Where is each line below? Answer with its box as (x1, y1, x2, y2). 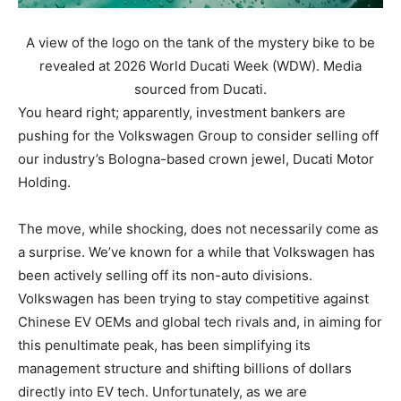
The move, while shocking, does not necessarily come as (18, 220, 379, 238)
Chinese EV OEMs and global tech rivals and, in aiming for (18, 313, 382, 331)
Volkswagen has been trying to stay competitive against (18, 290, 369, 308)
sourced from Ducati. (134, 81, 267, 98)
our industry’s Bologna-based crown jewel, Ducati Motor (18, 150, 374, 168)
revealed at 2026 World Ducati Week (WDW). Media (39, 57, 362, 75)
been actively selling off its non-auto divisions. (18, 267, 312, 285)
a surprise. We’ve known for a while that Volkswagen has (18, 243, 375, 261)
